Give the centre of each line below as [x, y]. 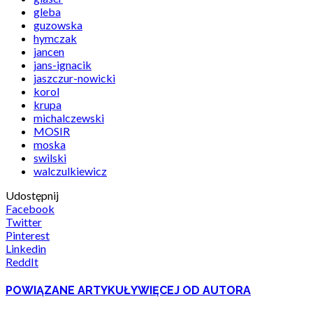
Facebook [30, 209]
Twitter [24, 222]
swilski [50, 158]
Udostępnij [32, 196]
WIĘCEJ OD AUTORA [194, 290]
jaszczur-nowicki [74, 78]
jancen [49, 52]
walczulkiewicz [70, 171]
